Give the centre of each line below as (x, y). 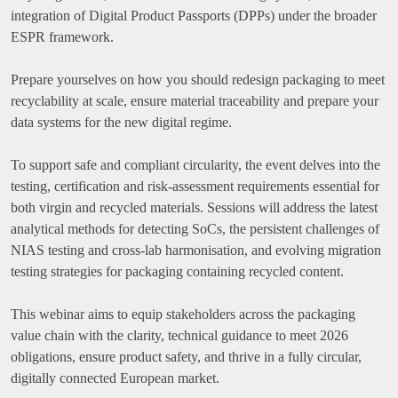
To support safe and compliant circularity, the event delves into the (195, 165)
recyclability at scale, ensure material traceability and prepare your (195, 101)
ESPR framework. (62, 37)
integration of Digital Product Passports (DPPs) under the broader (194, 16)
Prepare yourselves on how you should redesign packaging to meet (198, 80)
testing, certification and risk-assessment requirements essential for (195, 186)
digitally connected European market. (115, 378)
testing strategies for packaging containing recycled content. (177, 271)
